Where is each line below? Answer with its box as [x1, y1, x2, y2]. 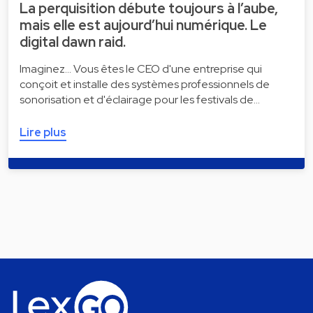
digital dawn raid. [20, 33, 126, 52]
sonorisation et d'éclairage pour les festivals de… [20, 92, 260, 108]
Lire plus [20, 125, 66, 140]
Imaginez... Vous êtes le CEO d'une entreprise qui [20, 61, 262, 77]
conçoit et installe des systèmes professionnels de [20, 77, 270, 92]
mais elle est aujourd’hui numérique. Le [20, 16, 267, 35]
